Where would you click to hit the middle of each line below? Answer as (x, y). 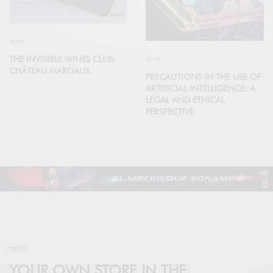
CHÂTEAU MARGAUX (49, 71)
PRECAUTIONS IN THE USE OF (204, 77)
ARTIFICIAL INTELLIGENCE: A (200, 89)
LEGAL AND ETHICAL (185, 100)
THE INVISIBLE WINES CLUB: (62, 59)
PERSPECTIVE (170, 112)
